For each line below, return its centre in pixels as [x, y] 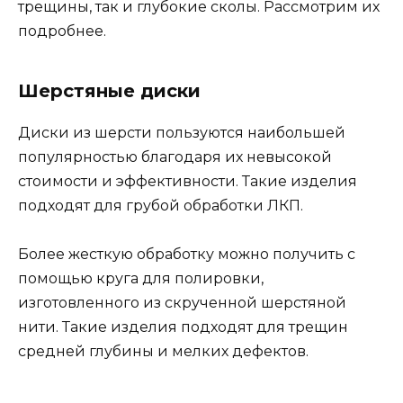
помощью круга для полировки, [141, 279]
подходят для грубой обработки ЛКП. [161, 206]
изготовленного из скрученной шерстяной [182, 303]
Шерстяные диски [109, 91]
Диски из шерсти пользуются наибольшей [182, 133]
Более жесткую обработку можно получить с [187, 255]
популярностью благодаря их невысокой [175, 157]
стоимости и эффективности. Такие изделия [188, 182]
